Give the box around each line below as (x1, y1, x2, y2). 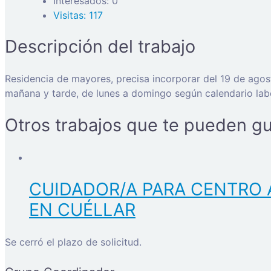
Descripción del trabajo (5, 36, 195, 57)
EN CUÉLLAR (29, 198, 135, 220)
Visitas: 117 (53, 8, 103, 21)
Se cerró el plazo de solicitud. (5, 235, 142, 248)
